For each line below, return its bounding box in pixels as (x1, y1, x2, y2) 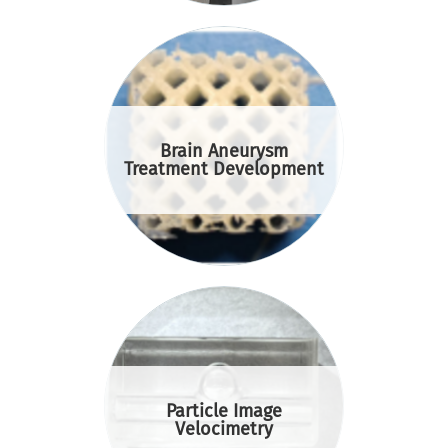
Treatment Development (124, 157, 324, 180)
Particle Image (166, 399, 282, 422)
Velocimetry (175, 417, 273, 440)
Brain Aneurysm (160, 139, 288, 162)
